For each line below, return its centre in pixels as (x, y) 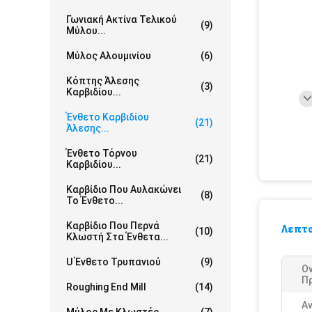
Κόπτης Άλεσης (103, 81)
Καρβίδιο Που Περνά (113, 226)
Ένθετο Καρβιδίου (108, 117)
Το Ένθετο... (95, 201)
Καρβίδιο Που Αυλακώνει (124, 189)
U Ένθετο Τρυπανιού (114, 262)
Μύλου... (86, 31)
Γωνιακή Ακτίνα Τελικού (122, 19)
